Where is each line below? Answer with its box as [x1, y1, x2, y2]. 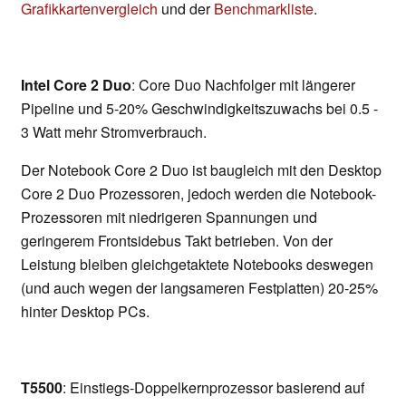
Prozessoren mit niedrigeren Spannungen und [21, 207, 317, 228]
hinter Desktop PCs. [21, 301, 150, 323]
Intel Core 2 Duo [21, 74, 131, 96]
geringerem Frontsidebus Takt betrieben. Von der [21, 230, 333, 252]
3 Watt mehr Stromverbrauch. [21, 121, 207, 143]
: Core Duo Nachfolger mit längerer [131, 74, 355, 96]
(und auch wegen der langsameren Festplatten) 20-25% [21, 277, 378, 299]
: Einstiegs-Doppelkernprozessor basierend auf [63, 377, 364, 399]
